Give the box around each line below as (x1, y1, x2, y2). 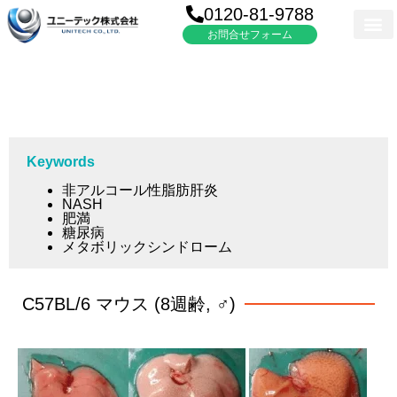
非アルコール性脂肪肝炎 (62, 182, 218, 198)
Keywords (27, 153, 95, 169)
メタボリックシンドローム (62, 238, 232, 254)
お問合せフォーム (207, 27, 293, 41)
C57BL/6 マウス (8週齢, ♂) (22, 293, 236, 314)
